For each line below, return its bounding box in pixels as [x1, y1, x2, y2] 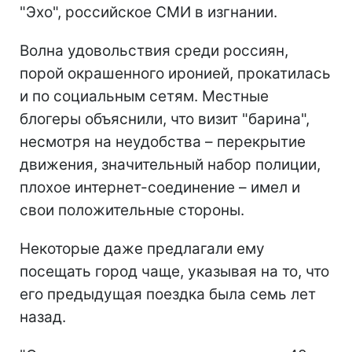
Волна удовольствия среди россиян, [20, 41, 288, 60]
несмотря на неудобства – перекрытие [20, 132, 306, 151]
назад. [20, 307, 66, 326]
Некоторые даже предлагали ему [20, 239, 265, 258]
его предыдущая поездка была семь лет [20, 284, 316, 303]
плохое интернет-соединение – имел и [20, 178, 300, 196]
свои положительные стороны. [20, 200, 244, 219]
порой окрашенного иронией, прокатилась [20, 64, 331, 82]
